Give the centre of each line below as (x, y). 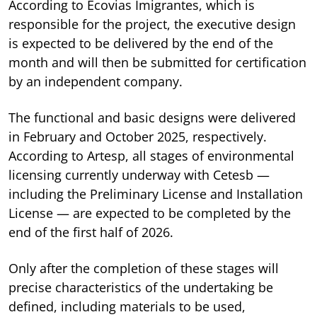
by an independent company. (96, 81)
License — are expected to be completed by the (150, 213)
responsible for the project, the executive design (152, 24)
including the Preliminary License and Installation (156, 194)
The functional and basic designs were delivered (152, 117)
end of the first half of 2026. (91, 232)
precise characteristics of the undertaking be (141, 287)
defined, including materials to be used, (127, 306)
